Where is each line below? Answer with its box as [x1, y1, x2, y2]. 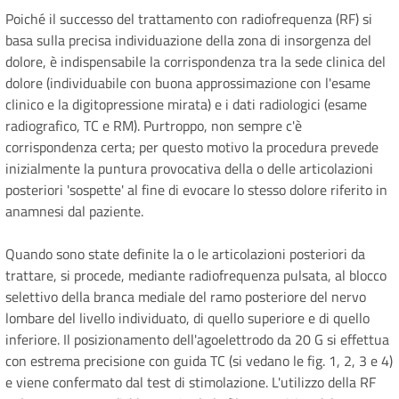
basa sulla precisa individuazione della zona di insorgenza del [5, 29, 371, 52]
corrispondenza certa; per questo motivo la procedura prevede [5, 136, 379, 159]
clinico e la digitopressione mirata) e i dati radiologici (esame [5, 94, 367, 116]
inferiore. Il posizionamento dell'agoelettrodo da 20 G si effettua [5, 329, 389, 351]
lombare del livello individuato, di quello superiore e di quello [5, 307, 370, 330]
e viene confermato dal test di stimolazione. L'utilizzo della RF [5, 371, 376, 394]
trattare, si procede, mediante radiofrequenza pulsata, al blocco [5, 265, 387, 287]
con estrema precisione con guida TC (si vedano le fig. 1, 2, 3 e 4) [5, 350, 393, 372]
